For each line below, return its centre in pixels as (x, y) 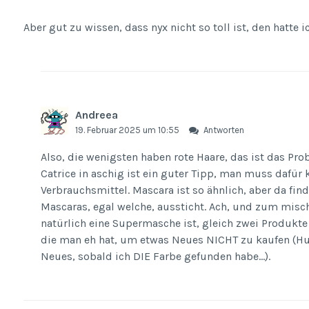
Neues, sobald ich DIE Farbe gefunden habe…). (156, 256)
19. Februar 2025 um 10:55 (129, 130)
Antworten (223, 130)
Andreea (97, 115)
